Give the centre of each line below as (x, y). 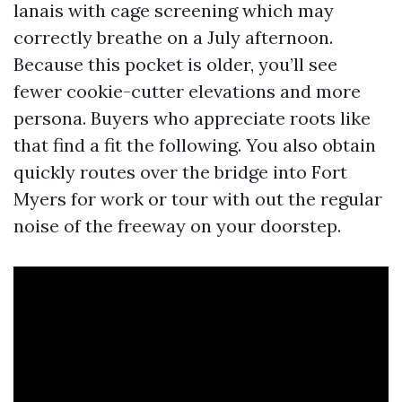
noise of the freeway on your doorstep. (177, 226)
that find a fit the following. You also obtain (195, 145)
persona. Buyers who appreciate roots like (192, 118)
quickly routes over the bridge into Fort (180, 172)
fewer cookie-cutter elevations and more (187, 91)
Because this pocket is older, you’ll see (175, 64)
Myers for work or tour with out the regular (198, 199)
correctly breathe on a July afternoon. (173, 37)
